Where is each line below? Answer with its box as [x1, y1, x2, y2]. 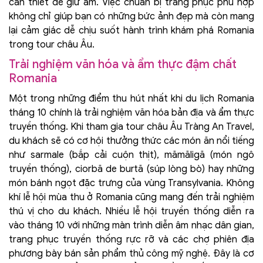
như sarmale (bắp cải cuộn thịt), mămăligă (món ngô [9, 149, 254, 161]
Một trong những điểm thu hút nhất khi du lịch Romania [9, 92, 254, 104]
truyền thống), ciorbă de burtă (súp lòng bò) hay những [9, 163, 254, 175]
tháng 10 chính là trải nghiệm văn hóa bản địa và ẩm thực [9, 106, 254, 119]
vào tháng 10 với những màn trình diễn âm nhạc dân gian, [9, 219, 254, 231]
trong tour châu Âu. [9, 38, 95, 50]
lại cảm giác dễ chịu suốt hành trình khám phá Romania [9, 24, 254, 36]
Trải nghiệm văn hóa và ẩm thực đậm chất [9, 56, 237, 72]
